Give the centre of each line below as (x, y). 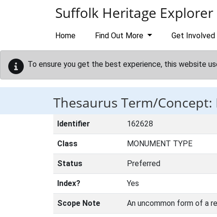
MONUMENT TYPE (160, 144)
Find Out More (120, 36)
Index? (69, 183)
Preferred (144, 163)
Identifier (74, 124)
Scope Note (79, 203)
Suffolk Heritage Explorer (134, 13)
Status (70, 163)
